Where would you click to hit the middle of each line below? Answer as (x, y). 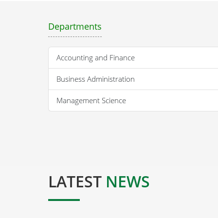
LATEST (77, 181)
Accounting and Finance (96, 57)
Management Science (91, 100)
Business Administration (96, 79)
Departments (75, 26)
